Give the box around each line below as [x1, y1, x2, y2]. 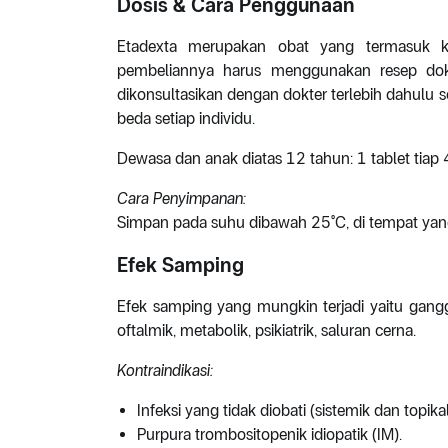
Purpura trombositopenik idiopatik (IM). [137, 425, 402, 445]
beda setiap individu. [117, 109, 255, 129]
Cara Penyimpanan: [117, 189, 246, 209]
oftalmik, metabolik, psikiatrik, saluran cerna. [117, 321, 416, 341]
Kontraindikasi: [117, 361, 213, 381]
